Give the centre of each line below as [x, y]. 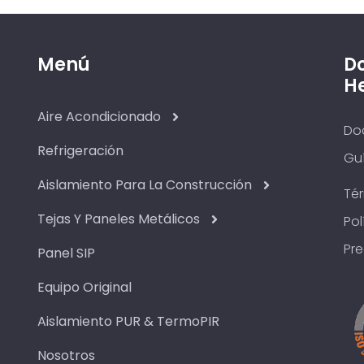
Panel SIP [66, 253]
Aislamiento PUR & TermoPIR [128, 321]
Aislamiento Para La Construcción [144, 184]
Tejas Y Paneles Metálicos [118, 219]
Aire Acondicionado [99, 116]
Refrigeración [80, 150]
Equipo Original [84, 287]
